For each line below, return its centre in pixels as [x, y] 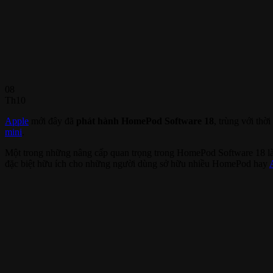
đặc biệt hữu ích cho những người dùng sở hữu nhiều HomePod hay [137, 163]
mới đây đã [52, 121]
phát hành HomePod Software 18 [145, 121]
